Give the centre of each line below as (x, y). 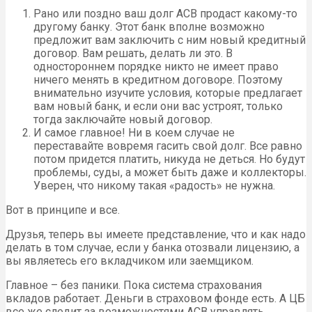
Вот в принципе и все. (63, 210)
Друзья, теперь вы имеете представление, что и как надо (156, 234)
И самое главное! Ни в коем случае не (134, 132)
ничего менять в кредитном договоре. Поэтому (158, 79)
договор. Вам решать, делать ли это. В (133, 53)
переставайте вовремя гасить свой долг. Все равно (168, 146)
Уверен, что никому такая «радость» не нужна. (154, 185)
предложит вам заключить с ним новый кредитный (170, 40)
